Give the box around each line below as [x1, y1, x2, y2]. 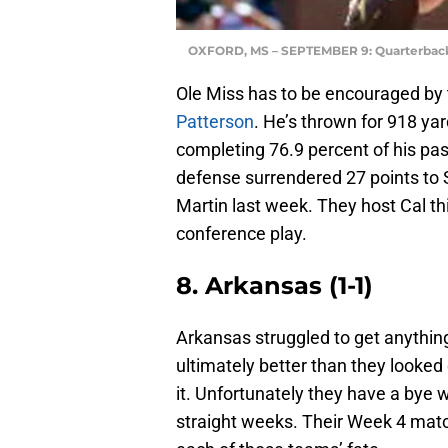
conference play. [176, 222, 307, 244]
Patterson [176, 110, 254, 132]
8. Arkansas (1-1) [176, 270, 373, 300]
